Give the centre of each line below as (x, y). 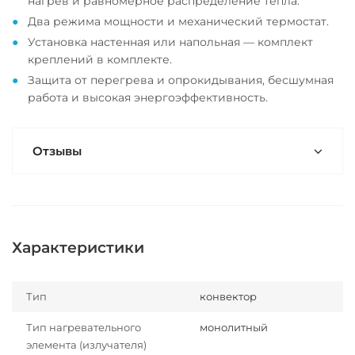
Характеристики (78, 248)
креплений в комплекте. (100, 59)
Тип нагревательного (84, 327)
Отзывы (57, 151)
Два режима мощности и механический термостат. (178, 21)
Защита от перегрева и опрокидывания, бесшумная (181, 80)
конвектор (228, 296)
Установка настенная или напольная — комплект (170, 42)
